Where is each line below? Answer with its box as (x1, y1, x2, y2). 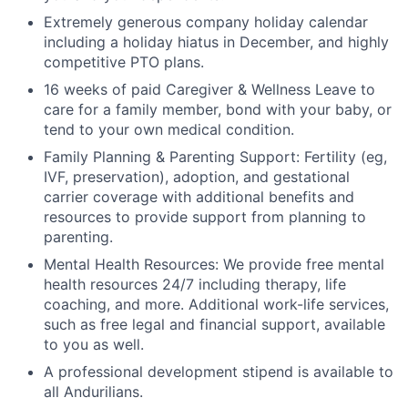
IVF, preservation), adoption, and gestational (44, 168, 350, 186)
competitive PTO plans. (44, 53, 204, 71)
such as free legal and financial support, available (44, 315, 385, 333)
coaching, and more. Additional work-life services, (44, 295, 389, 313)
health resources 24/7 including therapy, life (44, 275, 346, 293)
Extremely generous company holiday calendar (44, 13, 368, 31)
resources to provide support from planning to (44, 208, 366, 226)
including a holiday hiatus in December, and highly (44, 33, 389, 51)
